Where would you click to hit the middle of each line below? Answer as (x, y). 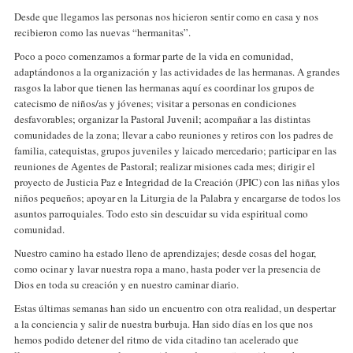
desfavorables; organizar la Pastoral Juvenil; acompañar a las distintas (162, 119)
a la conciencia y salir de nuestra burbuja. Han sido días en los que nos (163, 324)
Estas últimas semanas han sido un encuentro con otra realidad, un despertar (175, 308)
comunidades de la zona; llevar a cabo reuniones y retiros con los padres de (174, 135)
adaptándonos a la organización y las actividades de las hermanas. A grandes (177, 72)
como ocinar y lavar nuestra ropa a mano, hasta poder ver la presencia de (167, 269)
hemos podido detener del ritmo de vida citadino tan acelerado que (156, 340)
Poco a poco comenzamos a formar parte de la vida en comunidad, (154, 56)
